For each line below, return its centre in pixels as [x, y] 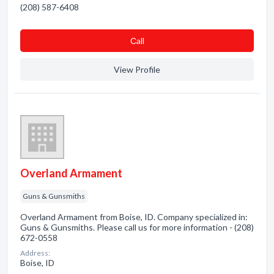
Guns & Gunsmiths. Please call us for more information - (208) [137, 227]
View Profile [137, 69]
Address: [35, 253]
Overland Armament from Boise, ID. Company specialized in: [134, 217]
